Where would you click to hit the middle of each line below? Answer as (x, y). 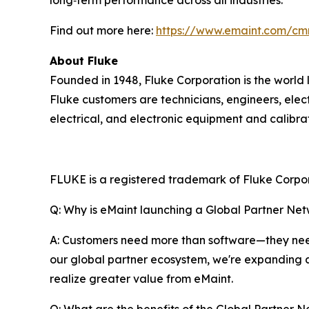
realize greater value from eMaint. (141, 278)
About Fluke (84, 60)
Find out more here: (103, 30)
